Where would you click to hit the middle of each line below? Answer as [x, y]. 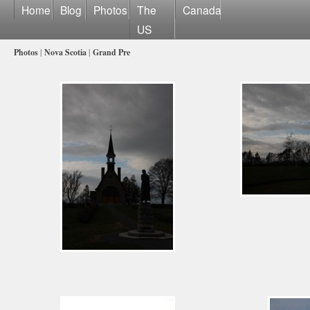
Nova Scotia [65, 52]
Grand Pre [111, 52]
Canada [202, 10]
